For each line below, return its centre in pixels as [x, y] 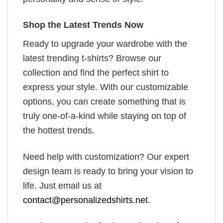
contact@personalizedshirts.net [85, 200]
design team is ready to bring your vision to [108, 171]
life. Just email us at [62, 185]
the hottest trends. [59, 131]
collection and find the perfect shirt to [96, 73]
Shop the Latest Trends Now [83, 25]
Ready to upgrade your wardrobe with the [105, 44]
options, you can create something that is [104, 102]
